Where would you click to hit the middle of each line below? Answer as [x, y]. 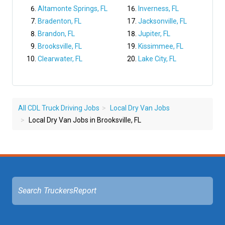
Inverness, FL [158, 9]
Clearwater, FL [60, 59]
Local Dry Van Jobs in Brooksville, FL [84, 120]
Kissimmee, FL [161, 46]
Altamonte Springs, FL [73, 9]
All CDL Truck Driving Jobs [59, 108]
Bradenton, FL [60, 21]
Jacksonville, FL [162, 21]
